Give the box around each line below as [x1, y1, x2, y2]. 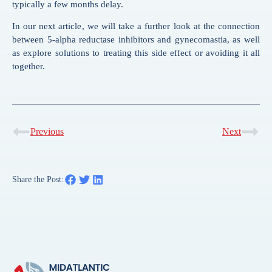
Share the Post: [12, 175, 64, 185]
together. [12, 61, 45, 72]
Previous [30, 126, 64, 137]
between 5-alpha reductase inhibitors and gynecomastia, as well [12, 35, 260, 45]
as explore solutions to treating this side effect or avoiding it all [12, 48, 260, 58]
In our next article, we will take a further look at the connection [12, 21, 260, 32]
